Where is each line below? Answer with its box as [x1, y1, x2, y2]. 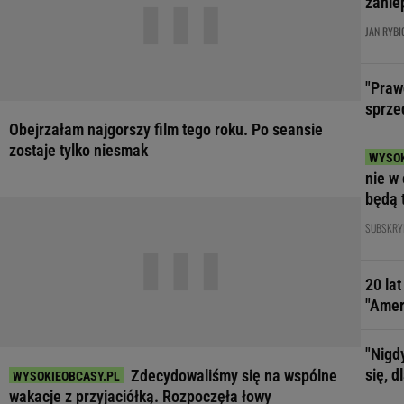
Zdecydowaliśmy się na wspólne [131, 366, 337, 385]
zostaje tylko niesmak [9, 141, 148, 160]
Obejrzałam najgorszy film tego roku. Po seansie [9, 120, 323, 139]
